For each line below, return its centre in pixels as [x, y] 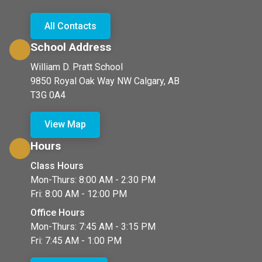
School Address [71, 47]
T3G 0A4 [48, 95]
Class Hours [57, 166]
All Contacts [70, 26]
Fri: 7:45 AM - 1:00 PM [76, 240]
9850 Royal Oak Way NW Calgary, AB [105, 81]
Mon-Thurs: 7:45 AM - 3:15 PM [93, 226]
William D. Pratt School [77, 67]
